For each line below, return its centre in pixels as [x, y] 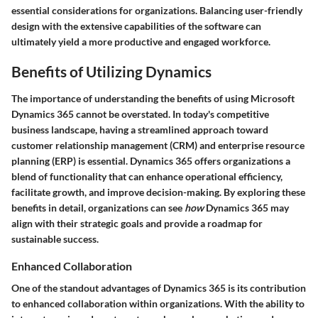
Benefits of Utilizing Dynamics [111, 72]
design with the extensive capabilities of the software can [136, 26]
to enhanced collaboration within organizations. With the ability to [158, 303]
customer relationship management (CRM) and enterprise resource [158, 145]
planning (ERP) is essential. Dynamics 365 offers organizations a [151, 160]
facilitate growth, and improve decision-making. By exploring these [158, 192]
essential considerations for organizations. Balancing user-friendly [157, 11]
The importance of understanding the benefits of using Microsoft [153, 98]
